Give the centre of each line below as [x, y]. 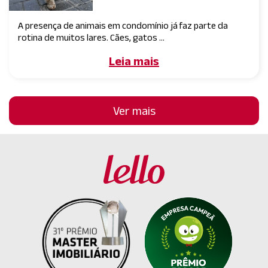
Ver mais [134, 110]
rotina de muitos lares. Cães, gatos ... [91, 37]
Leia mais [134, 61]
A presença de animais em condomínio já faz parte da [123, 25]
